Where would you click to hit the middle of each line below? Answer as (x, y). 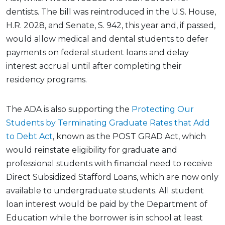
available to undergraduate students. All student (105, 191)
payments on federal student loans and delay (97, 53)
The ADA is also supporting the (69, 109)
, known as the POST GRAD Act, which (129, 137)
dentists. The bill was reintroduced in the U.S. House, (111, 12)
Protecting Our (163, 109)
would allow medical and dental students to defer (107, 39)
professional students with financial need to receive (109, 164)
